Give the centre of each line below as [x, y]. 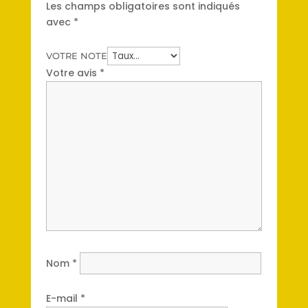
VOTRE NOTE [77, 56]
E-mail [64, 299]
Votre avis [73, 73]
